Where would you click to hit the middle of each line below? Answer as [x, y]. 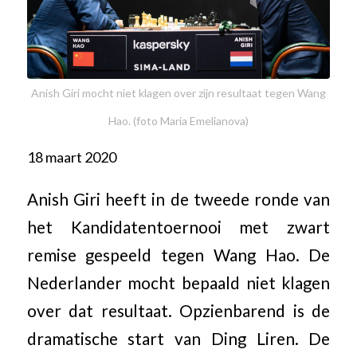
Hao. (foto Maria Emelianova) [178, 120]
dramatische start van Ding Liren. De [178, 338]
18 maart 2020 [71, 157]
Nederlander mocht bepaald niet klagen [178, 282]
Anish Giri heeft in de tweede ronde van [178, 199]
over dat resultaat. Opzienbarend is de [178, 310]
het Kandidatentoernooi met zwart [178, 227]
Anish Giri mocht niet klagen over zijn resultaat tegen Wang [178, 92]
